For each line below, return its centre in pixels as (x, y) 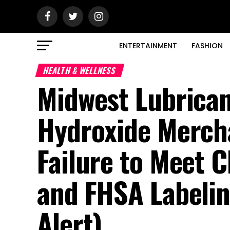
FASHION (207, 46)
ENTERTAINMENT (148, 46)
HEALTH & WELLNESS (80, 70)
